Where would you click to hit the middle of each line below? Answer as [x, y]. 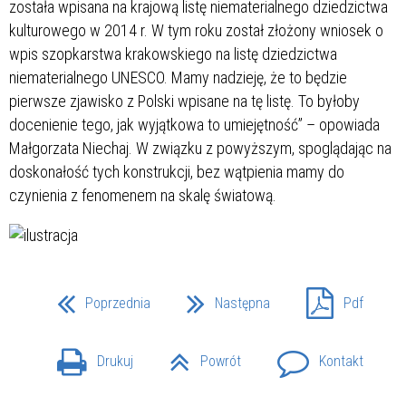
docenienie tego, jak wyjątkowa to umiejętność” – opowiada [194, 124]
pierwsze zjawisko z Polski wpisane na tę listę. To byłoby [184, 101]
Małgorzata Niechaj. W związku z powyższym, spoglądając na [200, 148]
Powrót [221, 362]
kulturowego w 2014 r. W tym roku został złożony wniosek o [196, 30]
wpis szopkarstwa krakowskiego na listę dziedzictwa [173, 53]
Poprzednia [118, 303]
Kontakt [341, 362]
